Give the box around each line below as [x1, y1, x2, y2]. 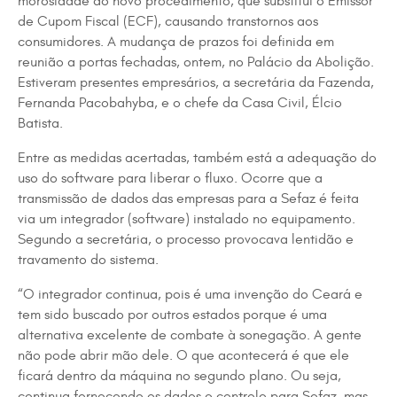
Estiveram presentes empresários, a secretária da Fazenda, [18, 74, 374, 90]
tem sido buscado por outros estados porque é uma [18, 307, 327, 323]
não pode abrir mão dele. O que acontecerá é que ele [18, 347, 349, 363]
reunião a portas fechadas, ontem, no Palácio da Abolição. [18, 54, 374, 70]
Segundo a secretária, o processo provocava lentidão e [18, 231, 354, 247]
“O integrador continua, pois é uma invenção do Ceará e [18, 286, 362, 302]
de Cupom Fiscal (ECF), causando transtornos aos [18, 13, 318, 29]
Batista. [18, 115, 63, 131]
